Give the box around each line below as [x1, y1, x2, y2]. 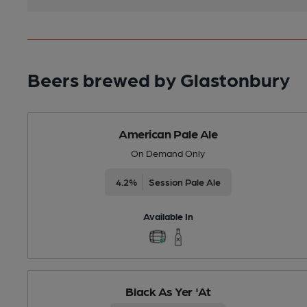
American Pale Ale [119, 125, 218, 140]
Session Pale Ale [148, 175, 221, 187]
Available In [143, 210, 193, 221]
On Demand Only [131, 147, 206, 158]
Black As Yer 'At [125, 283, 211, 298]
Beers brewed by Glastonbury [27, 66, 290, 90]
